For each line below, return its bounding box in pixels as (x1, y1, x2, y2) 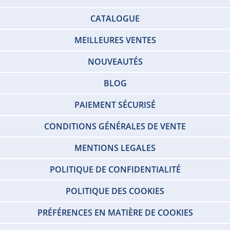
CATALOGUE (90, 12, 140, 24)
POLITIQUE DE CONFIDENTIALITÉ (49, 163, 181, 175)
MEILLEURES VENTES (74, 34, 156, 46)
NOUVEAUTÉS (87, 55, 143, 67)
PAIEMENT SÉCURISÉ (74, 99, 156, 110)
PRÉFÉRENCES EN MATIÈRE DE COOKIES (37, 206, 193, 218)
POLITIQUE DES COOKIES (66, 185, 164, 197)
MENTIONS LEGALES (74, 142, 156, 154)
